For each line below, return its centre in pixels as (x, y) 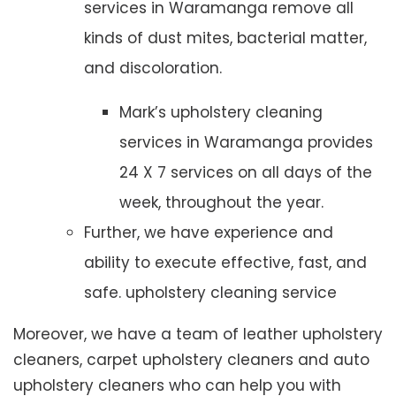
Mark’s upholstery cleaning (221, 113)
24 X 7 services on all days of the (246, 173)
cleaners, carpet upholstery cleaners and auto (191, 360)
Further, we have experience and (209, 233)
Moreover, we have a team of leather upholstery (198, 335)
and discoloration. (153, 69)
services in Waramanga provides (246, 143)
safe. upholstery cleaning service (210, 293)
